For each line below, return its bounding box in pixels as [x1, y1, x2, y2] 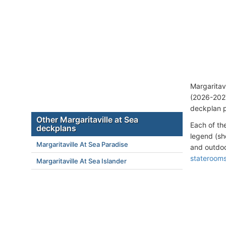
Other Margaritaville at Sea [36, 115, 138, 125]
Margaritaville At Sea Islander [36, 157, 127, 165]
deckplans [36, 123, 76, 133]
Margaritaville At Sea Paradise [36, 140, 128, 148]
